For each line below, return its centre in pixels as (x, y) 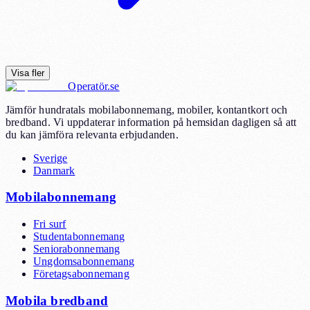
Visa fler (28, 73)
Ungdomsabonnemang (84, 262)
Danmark (54, 170)
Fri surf (50, 224)
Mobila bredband (57, 300)
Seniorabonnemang (77, 249)
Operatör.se (94, 86)
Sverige (51, 158)
